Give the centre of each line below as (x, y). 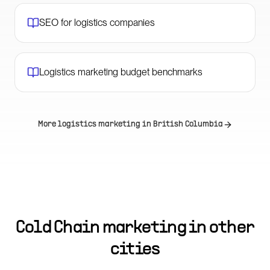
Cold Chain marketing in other (135, 228)
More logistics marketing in (95, 124)
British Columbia (188, 124)
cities (135, 250)
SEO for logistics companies (97, 23)
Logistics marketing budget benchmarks (121, 72)
